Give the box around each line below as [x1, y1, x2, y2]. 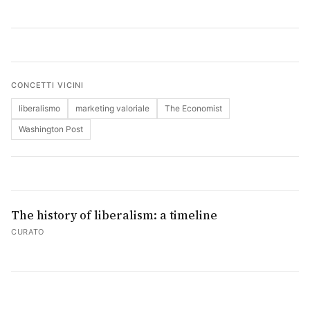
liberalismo [19, 103, 60, 113]
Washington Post [19, 124, 83, 134]
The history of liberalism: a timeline [11, 207, 217, 224]
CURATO [11, 227, 44, 237]
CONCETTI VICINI [11, 80, 84, 90]
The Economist [165, 103, 222, 113]
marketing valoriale [75, 103, 149, 113]
